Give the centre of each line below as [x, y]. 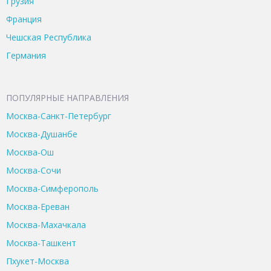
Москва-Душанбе [42, 134]
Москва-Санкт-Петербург [59, 116]
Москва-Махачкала [46, 225]
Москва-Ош [30, 152]
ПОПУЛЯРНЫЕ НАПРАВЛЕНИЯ [67, 98]
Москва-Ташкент [41, 243]
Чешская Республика [49, 38]
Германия [26, 56]
